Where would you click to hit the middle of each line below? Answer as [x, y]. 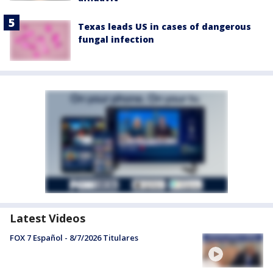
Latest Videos [48, 218]
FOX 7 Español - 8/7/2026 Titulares [74, 238]
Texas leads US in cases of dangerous [165, 27]
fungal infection [116, 40]
